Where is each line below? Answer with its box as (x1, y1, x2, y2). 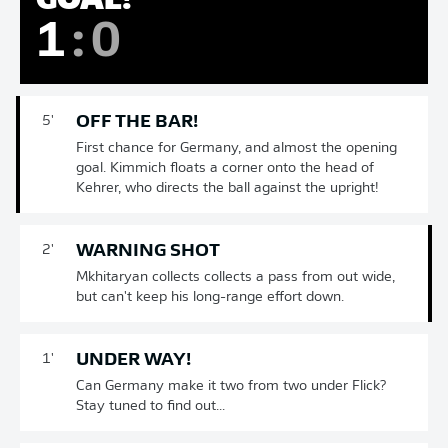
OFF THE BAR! (76, 113, 198, 132)
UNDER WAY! (76, 351, 191, 370)
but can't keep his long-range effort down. (76, 290, 344, 305)
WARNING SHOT (76, 242, 220, 261)
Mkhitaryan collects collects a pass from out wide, (76, 270, 395, 285)
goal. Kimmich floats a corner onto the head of (76, 161, 374, 176)
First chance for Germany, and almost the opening (76, 141, 397, 156)
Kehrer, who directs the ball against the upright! (76, 181, 379, 196)
